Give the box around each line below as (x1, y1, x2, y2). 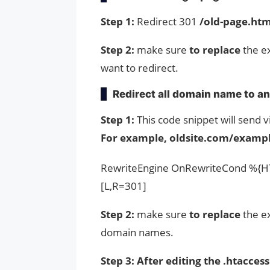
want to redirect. (101, 60, 178, 75)
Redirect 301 (137, 14, 199, 28)
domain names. (101, 225, 174, 239)
